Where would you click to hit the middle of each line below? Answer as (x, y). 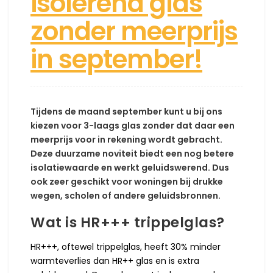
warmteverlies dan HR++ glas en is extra (115, 261)
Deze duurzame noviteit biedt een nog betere (132, 154)
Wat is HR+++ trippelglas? (128, 223)
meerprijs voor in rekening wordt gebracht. (126, 140)
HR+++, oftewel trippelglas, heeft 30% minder (126, 246)
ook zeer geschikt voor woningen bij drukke (127, 182)
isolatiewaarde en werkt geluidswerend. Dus (130, 168)
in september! (116, 60)
